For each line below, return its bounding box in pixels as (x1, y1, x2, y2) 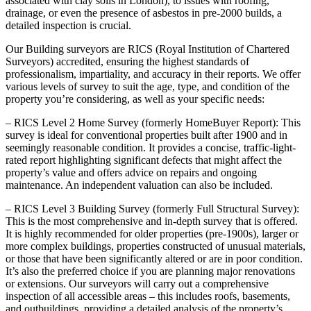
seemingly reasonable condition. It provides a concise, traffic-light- (6, 142, 296, 154)
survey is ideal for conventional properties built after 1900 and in (6, 129, 287, 142)
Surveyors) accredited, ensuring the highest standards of (6, 56, 249, 68)
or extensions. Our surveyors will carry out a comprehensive (6, 278, 269, 290)
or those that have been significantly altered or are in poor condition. (6, 253, 303, 265)
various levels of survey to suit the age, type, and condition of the (6, 81, 289, 93)
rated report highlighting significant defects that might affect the (6, 154, 282, 167)
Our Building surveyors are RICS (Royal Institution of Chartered (6, 43, 289, 56)
